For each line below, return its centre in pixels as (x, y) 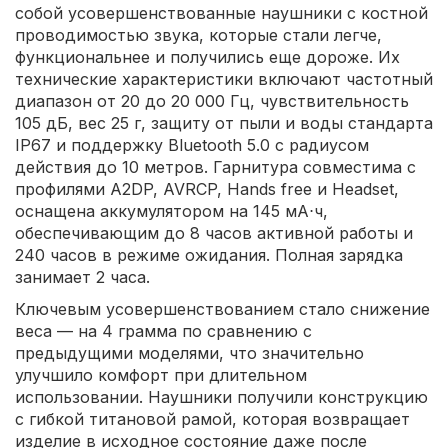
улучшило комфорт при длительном (161, 375)
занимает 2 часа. (82, 277)
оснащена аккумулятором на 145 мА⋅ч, (171, 211)
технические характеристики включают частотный (224, 79)
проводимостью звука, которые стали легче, (198, 35)
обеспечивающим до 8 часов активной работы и (214, 233)
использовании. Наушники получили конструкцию (221, 397)
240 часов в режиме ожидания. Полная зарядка (209, 255)
